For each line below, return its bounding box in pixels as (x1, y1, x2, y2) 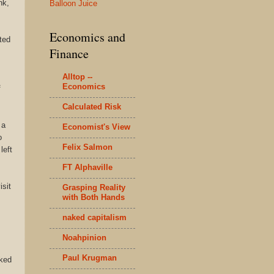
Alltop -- (62, 72, 92, 81)
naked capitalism (62, 212, 127, 222)
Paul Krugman (62, 253, 117, 262)
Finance (50, 45, 89, 62)
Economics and (50, 29, 125, 45)
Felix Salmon (62, 142, 113, 152)
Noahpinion (62, 232, 106, 242)
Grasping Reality (62, 182, 125, 192)
